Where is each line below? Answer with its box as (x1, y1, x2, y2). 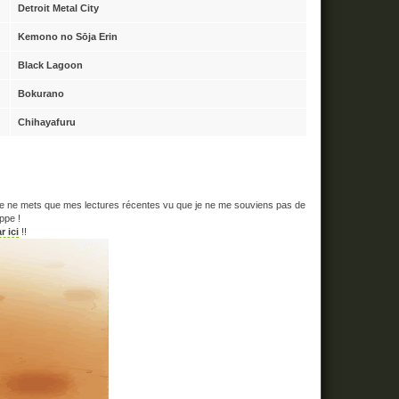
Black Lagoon (18, 60, 83, 70)
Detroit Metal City (18, 3, 99, 13)
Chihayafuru (18, 117, 76, 127)
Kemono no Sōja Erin (18, 31, 118, 42)
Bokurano (18, 88, 64, 99)
